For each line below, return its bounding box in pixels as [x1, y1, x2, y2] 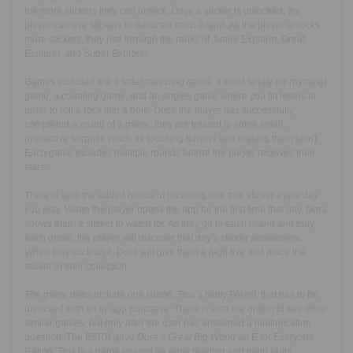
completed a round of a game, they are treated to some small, [24, 118, 285, 130]
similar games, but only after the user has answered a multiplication [24, 317, 311, 329]
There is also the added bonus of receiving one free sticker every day [24, 189, 318, 201]
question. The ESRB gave [24, 331, 137, 343]
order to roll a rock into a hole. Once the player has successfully [24, 104, 294, 116]
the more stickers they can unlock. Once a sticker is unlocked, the [24, 5, 301, 17]
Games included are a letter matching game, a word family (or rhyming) [24, 76, 327, 87]
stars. [24, 161, 47, 173]
